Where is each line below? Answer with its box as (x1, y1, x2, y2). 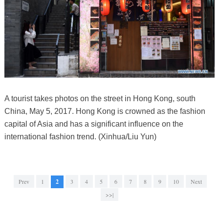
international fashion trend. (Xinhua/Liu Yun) (4, 132, 156, 141)
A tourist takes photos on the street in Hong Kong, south (4, 94, 196, 103)
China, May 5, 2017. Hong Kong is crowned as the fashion (4, 107, 205, 116)
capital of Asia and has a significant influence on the (4, 120, 183, 129)
